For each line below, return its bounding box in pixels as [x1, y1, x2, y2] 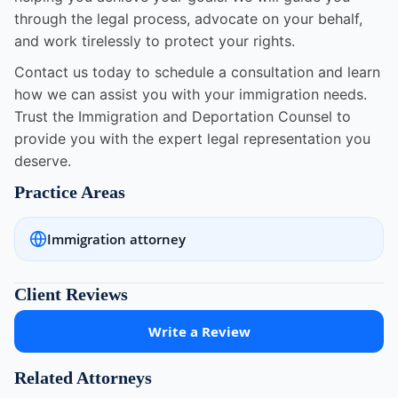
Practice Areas [14, 182, 125, 203]
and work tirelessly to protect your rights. [14, 32, 295, 51]
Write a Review [147, 322, 251, 341]
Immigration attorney [47, 230, 186, 249]
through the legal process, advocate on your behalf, [14, 10, 362, 28]
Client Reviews [14, 284, 128, 305]
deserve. [14, 152, 71, 171]
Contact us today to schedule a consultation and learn [14, 63, 380, 82]
